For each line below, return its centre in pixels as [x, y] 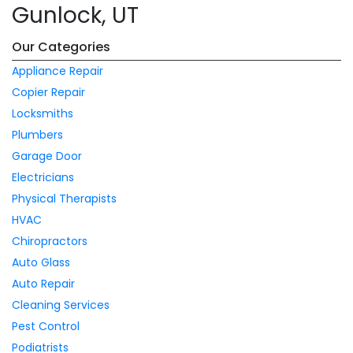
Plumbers [37, 135]
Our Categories [61, 47]
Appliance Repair [58, 71]
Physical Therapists [64, 199]
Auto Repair [43, 284]
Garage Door [47, 156]
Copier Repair [48, 92]
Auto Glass [41, 262]
